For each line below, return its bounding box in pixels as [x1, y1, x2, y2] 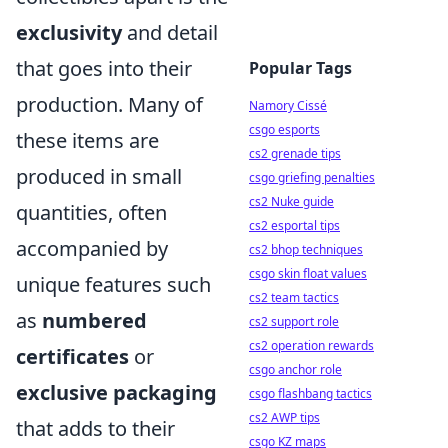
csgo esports [249, 121, 320, 138]
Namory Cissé [249, 97, 327, 114]
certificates [16, 342, 129, 370]
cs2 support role [249, 313, 339, 330]
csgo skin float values [249, 265, 367, 282]
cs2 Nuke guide [249, 193, 334, 210]
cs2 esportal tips [249, 217, 340, 234]
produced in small [16, 162, 182, 190]
